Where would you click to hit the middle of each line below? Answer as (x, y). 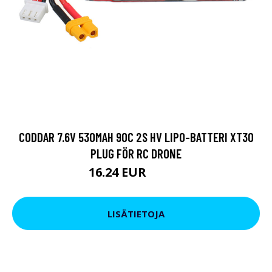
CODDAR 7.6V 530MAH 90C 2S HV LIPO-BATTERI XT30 (136, 137)
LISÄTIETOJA (136, 213)
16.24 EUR (119, 172)
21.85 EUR (166, 174)
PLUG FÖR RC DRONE (136, 153)
